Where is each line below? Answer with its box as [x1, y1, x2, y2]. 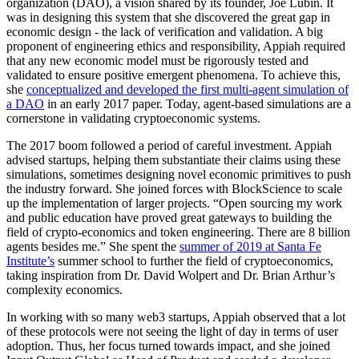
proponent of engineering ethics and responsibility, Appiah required [6, 38, 345, 53]
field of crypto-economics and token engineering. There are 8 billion [6, 224, 350, 239]
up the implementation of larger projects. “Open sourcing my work [6, 196, 342, 210]
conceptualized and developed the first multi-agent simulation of [26, 82, 349, 96]
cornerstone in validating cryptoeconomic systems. [6, 111, 260, 125]
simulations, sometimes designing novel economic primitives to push [6, 167, 351, 181]
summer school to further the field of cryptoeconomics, [54, 253, 333, 268]
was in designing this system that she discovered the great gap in [6, 10, 330, 24]
